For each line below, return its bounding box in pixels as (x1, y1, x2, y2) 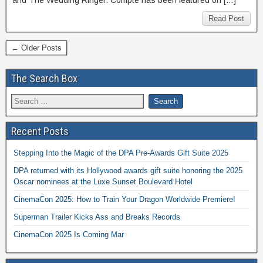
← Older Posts (11, 43, 62, 52)
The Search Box (11, 72, 77, 85)
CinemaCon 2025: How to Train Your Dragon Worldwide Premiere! (14, 195, 235, 204)
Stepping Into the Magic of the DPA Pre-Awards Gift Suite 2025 (14, 149, 228, 157)
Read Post (208, 14, 244, 23)
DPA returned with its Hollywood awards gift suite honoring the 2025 (14, 166, 242, 175)
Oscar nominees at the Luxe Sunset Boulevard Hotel (14, 177, 193, 186)
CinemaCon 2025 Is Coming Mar (14, 230, 124, 239)
